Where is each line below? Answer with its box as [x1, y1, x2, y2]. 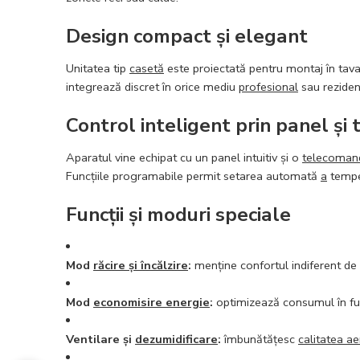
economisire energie [93, 293, 210, 310]
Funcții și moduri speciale [66, 201, 291, 227]
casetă [129, 59, 164, 76]
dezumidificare [135, 330, 218, 347]
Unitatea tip [66, 59, 129, 76]
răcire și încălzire [93, 256, 188, 273]
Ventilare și [66, 330, 135, 347]
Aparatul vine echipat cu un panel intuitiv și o [66, 149, 302, 166]
